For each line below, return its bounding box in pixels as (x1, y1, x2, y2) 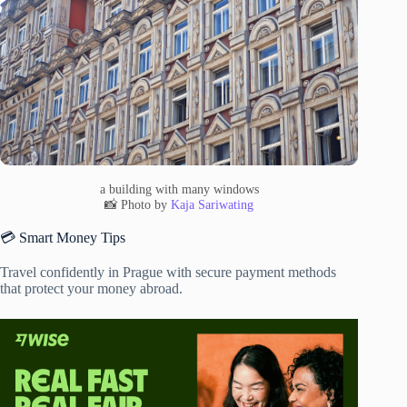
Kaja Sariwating (171, 196, 254, 212)
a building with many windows (99, 181, 259, 196)
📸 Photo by (104, 196, 172, 212)
